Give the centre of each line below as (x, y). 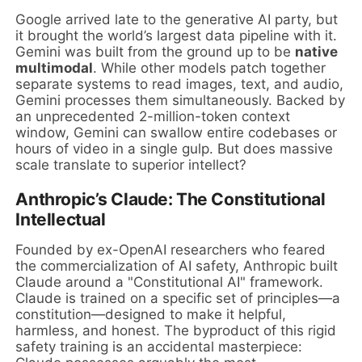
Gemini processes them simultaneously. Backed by (181, 100)
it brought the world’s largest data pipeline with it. (177, 35)
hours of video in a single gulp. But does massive (175, 148)
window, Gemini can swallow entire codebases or (177, 132)
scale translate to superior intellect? (131, 164)
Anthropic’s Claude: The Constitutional (170, 199)
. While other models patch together (210, 67)
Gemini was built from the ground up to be (156, 51)
